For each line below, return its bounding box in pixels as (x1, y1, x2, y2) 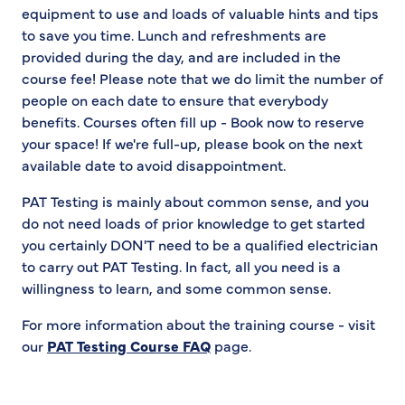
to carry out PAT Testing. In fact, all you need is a (22, 256, 341, 277)
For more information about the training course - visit (22, 314, 375, 334)
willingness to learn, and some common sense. (22, 278, 331, 298)
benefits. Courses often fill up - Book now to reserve (22, 111, 364, 132)
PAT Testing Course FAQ (47, 335, 211, 356)
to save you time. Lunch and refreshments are (22, 24, 326, 45)
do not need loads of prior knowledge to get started (22, 212, 365, 233)
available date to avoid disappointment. (22, 155, 286, 175)
